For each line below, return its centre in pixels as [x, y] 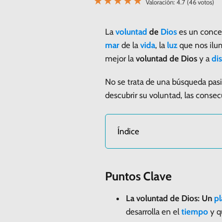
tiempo [195, 211]
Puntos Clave [138, 176]
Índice [128, 131]
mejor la [120, 58]
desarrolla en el [154, 211]
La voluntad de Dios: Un [170, 198]
